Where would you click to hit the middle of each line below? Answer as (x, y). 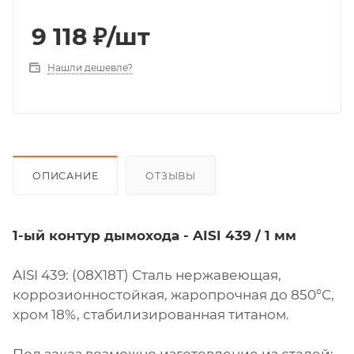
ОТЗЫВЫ (171, 176)
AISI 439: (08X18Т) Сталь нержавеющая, (147, 275)
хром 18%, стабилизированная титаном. (151, 315)
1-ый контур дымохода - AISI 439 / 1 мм (154, 236)
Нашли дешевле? (90, 68)
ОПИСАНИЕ (66, 176)
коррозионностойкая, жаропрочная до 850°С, (173, 295)
